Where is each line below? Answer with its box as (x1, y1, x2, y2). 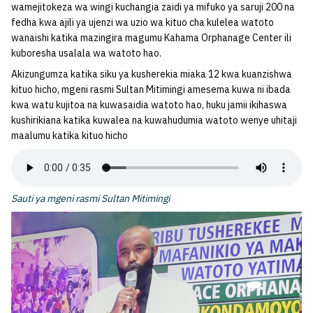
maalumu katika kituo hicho (11, 129, 128, 142)
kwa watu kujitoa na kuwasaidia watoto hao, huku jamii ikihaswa (11, 99, 287, 111)
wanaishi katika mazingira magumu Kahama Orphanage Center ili (11, 31, 291, 44)
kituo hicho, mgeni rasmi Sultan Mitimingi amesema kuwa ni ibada (11, 83, 291, 96)
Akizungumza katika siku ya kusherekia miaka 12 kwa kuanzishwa (11, 68, 292, 80)
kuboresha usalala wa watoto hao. (11, 47, 161, 59)
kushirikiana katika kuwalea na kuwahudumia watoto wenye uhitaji (11, 114, 297, 126)
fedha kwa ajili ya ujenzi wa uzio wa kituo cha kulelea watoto (11, 16, 274, 29)
